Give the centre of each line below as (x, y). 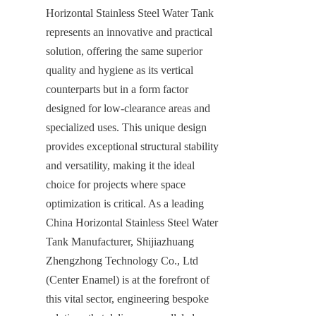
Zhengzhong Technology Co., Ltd (122, 260)
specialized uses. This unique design (126, 127)
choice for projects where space (116, 184)
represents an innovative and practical (129, 32)
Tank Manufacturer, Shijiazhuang (120, 241)
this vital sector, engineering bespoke (127, 298)
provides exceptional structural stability (132, 146)
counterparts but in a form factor (117, 89)
